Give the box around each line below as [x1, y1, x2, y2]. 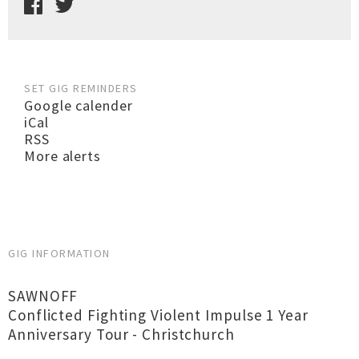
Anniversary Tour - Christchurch [8, 325, 235, 344]
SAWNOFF [8, 286, 79, 305]
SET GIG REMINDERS [24, 81, 138, 95]
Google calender [24, 96, 133, 115]
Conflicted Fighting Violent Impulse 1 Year [8, 305, 309, 325]
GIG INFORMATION [8, 246, 111, 260]
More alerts [24, 147, 101, 165]
